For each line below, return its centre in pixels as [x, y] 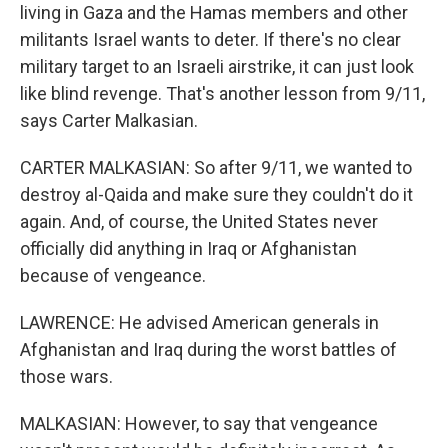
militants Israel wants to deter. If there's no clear [210, 39]
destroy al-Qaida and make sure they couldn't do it [216, 194]
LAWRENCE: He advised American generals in [199, 322]
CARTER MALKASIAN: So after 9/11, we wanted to [216, 167]
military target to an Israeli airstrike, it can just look [217, 66]
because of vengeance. [113, 275]
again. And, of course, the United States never [199, 221]
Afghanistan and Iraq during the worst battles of [208, 349]
